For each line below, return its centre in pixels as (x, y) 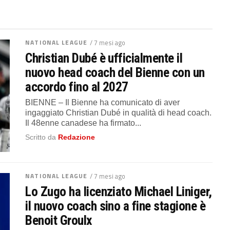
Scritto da (42, 137)
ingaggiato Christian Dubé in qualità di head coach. (119, 113)
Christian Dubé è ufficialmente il (104, 58)
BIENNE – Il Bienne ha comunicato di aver (103, 102)
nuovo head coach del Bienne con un (115, 72)
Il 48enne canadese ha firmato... (83, 123)
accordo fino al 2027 (77, 87)
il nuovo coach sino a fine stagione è (116, 206)
